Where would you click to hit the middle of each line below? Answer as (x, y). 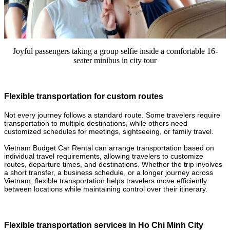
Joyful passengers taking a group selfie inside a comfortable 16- (115, 51)
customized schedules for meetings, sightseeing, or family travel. (109, 131)
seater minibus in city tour (115, 60)
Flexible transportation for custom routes (84, 97)
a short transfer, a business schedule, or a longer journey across (109, 172)
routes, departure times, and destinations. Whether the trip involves (113, 164)
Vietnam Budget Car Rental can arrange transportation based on (109, 148)
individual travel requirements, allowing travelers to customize (104, 156)
